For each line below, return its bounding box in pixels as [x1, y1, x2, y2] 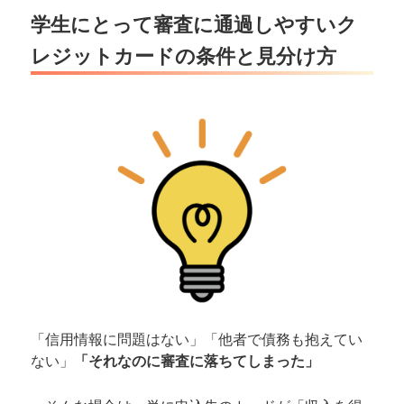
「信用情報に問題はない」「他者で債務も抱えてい [31, 327, 363, 349]
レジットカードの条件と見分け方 [31, 41, 337, 70]
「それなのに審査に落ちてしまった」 [74, 349, 320, 371]
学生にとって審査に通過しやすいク [31, 9, 358, 39]
